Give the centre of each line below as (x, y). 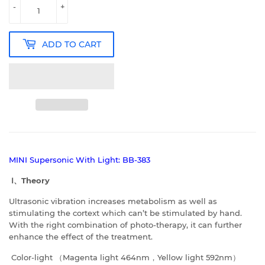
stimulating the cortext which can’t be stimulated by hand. (125, 213)
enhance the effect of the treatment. (81, 237)
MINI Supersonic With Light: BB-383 (80, 160)
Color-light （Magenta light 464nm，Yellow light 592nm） (125, 258)
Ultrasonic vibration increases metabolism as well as (113, 201)
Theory (35, 181)
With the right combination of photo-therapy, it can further (125, 225)
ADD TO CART (72, 44)
